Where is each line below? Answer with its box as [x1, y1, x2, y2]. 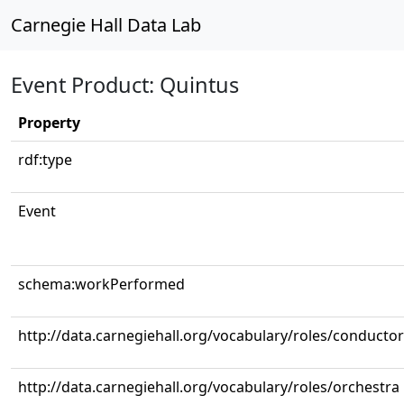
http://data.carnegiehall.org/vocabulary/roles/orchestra [18, 377, 399, 397]
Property [18, 113, 80, 133]
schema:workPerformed [18, 274, 185, 294]
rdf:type [18, 150, 72, 170]
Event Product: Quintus [11, 70, 239, 99]
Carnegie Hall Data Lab [11, 13, 201, 37]
